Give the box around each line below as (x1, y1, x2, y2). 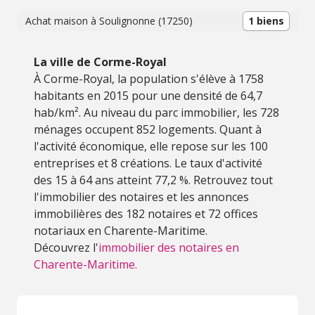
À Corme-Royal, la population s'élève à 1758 (34, 71, 264, 86)
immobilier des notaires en (98, 240, 239, 255)
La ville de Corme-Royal (34, 54, 167, 70)
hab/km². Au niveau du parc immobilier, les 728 (34, 105, 279, 120)
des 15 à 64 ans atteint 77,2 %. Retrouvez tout (34, 172, 273, 188)
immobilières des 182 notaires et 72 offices (34, 206, 258, 221)
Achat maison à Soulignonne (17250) (25, 14, 193, 27)
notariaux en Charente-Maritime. (34, 223, 207, 238)
